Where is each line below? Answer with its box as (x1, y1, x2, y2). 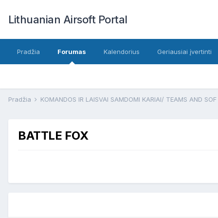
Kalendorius (104, 48, 140, 55)
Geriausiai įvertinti (157, 48, 212, 55)
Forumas (57, 48, 86, 55)
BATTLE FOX (18, 128, 89, 143)
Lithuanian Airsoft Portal (8, 13, 127, 26)
